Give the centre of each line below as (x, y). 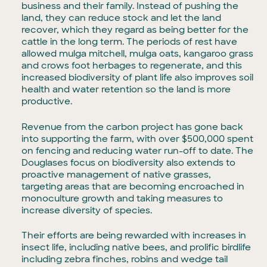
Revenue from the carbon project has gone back (133, 127)
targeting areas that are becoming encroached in (133, 186)
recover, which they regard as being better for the (135, 30)
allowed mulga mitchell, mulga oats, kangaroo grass (138, 54)
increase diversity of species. (87, 210)
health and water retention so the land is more (126, 90)
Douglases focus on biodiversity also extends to (129, 162)
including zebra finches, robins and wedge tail (125, 260)
